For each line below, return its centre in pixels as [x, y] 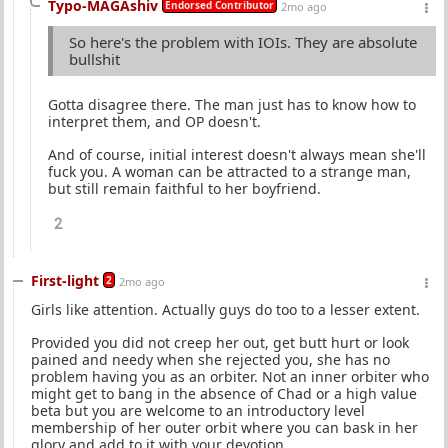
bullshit [94, 59]
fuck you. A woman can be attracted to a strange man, [229, 171]
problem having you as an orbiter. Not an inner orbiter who [230, 376]
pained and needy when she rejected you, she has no [210, 359]
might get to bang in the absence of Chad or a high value [224, 393]
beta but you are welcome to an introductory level [198, 410]
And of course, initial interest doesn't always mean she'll [237, 154]
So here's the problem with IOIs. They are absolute [243, 42]
